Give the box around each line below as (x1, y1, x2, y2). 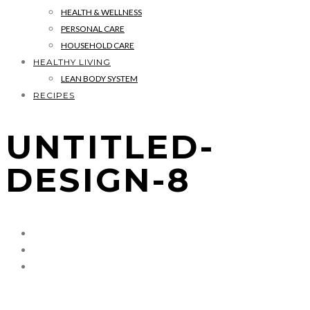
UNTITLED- (6, 126, 215, 167)
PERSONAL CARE (61, 24, 125, 34)
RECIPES (33, 90, 75, 100)
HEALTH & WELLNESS (61, 7, 142, 17)
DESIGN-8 (6, 159, 192, 200)
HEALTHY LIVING (33, 57, 111, 67)
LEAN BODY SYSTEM (61, 73, 138, 84)
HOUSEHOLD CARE (61, 40, 134, 51)
